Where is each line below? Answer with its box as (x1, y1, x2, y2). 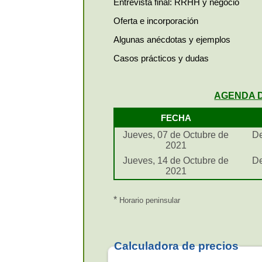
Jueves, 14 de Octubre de (123, 155, 229, 166)
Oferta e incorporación (113, 16, 199, 26)
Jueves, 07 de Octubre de (123, 129, 229, 140)
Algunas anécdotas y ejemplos (113, 35, 231, 44)
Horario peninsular (117, 196, 181, 205)
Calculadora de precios (114, 240, 239, 253)
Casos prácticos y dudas (113, 53, 209, 63)
